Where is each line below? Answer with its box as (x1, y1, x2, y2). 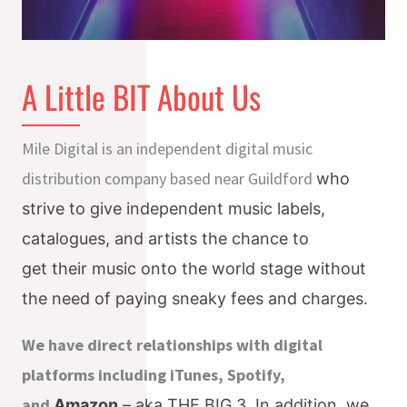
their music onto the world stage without (52, 258, 366, 278)
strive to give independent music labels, (22, 198, 325, 218)
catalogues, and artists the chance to (22, 228, 309, 248)
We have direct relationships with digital (22, 333, 323, 355)
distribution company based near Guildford (22, 167, 316, 189)
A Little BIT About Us (22, 72, 261, 120)
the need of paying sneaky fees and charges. (22, 288, 368, 308)
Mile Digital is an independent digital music (22, 137, 313, 159)
